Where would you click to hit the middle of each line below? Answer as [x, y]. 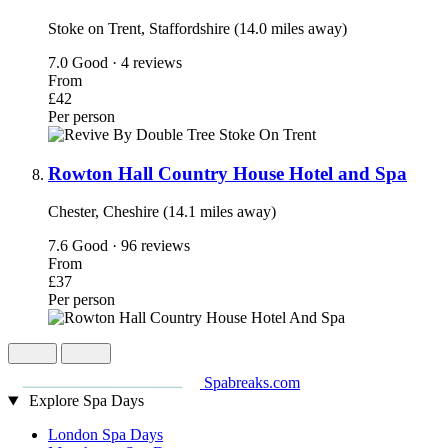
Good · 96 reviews [131, 246]
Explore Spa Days [86, 401]
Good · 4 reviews [127, 62]
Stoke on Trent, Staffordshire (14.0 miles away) [197, 28]
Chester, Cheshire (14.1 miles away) [162, 212]
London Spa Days [105, 435]
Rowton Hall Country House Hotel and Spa [227, 173]
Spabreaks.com [252, 383]
